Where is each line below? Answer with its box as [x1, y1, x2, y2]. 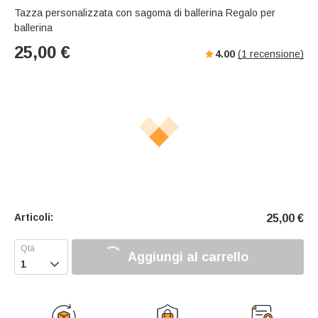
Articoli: [14, 212, 53, 224]
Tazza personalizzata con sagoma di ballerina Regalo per [14, 7, 275, 19]
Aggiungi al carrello [127, 249, 248, 264]
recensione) [247, 48, 304, 60]
